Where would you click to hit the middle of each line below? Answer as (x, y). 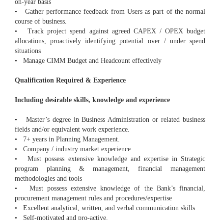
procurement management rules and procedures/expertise (93, 198)
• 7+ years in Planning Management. (67, 139)
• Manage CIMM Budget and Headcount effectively (88, 61)
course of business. (41, 22)
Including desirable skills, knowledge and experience (92, 100)
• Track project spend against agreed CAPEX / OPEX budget (110, 31)
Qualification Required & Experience (70, 81)
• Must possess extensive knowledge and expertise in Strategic (110, 159)
